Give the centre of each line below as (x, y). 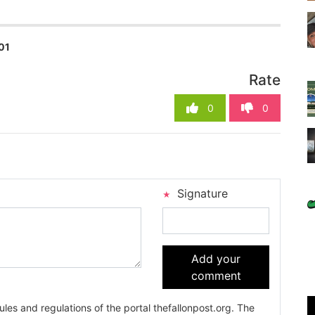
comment (216, 276)
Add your (216, 259)
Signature (201, 194)
